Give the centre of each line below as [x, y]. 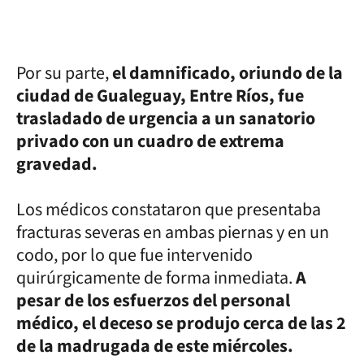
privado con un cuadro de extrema [150, 141]
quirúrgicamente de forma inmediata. [156, 277]
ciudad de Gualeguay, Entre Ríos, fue [160, 95]
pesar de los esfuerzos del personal [153, 300]
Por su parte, [64, 73]
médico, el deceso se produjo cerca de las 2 [181, 323]
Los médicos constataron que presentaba [169, 209]
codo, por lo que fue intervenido [134, 255]
